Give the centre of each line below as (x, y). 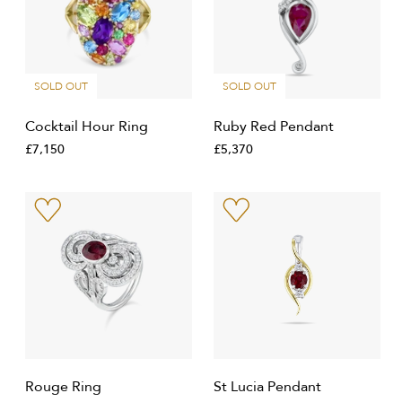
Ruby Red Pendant (274, 127)
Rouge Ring (63, 387)
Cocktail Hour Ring (87, 127)
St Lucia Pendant (267, 387)
